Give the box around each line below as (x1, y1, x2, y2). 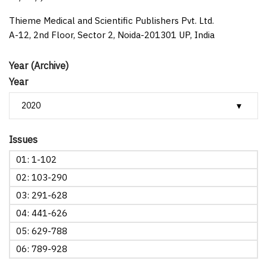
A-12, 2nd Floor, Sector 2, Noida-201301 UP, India (9, 29, 215, 41)
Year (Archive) (9, 59, 69, 72)
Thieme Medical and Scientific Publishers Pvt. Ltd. (9, 14, 214, 26)
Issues (9, 133, 38, 145)
